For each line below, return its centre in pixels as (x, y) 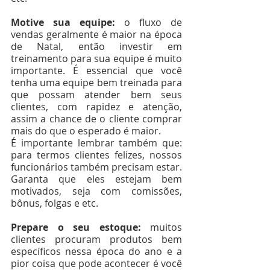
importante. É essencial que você (96, 71)
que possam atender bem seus (96, 95)
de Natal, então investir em (96, 46)
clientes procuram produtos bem (96, 239)
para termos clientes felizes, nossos (96, 155)
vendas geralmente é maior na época (96, 34)
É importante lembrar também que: (96, 143)
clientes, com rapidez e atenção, (96, 107)
